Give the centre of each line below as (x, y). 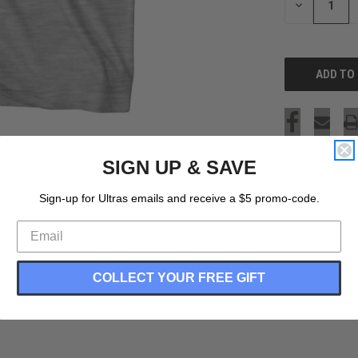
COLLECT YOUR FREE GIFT (179, 277)
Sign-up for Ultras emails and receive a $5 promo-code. (179, 198)
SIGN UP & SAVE (179, 167)
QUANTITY (319, 16)
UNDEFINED (322, 39)
